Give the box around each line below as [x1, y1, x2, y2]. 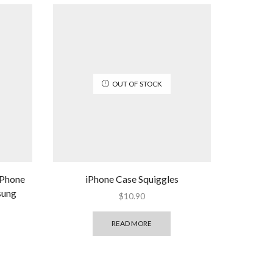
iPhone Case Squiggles [85, 173, 179, 185]
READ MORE [112, 218, 152, 228]
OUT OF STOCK [112, 79, 162, 88]
